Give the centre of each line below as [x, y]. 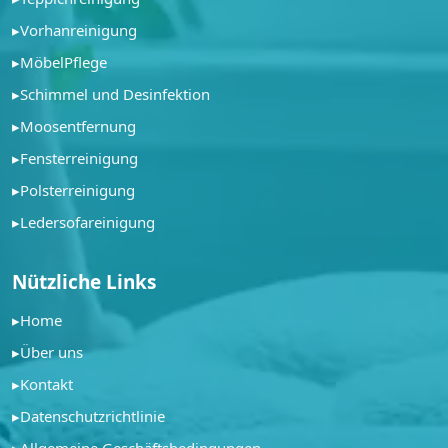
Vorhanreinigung [78, 30]
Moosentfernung [78, 126]
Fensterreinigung [79, 158]
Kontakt [46, 384]
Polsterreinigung [77, 190]
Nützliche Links [84, 282]
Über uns [51, 352]
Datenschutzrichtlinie [92, 416]
